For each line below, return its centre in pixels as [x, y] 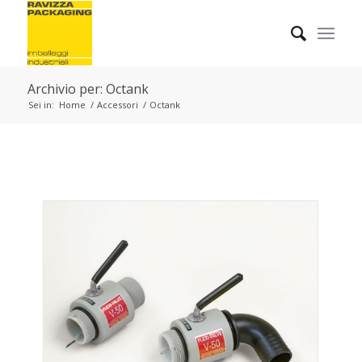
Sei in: [41, 105]
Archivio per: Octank [88, 89]
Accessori [117, 105]
